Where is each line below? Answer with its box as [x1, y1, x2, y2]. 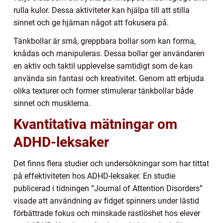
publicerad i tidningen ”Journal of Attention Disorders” [13, 183, 203, 193]
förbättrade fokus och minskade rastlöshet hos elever [13, 208, 200, 218]
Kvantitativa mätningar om [13, 115, 177, 132]
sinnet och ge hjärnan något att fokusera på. [13, 17, 169, 27]
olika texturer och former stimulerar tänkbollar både [13, 86, 193, 96]
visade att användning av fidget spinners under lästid [13, 196, 199, 206]
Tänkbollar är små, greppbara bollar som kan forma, [13, 36, 196, 46]
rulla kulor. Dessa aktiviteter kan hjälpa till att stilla [13, 5, 190, 15]
